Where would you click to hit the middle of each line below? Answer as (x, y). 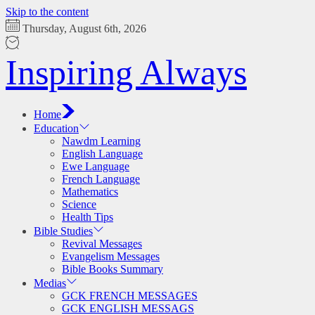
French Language (101, 179)
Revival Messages (102, 244)
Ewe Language (96, 166)
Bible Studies (63, 231)
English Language (102, 154)
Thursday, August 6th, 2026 (83, 28)
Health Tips (88, 217)
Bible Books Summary (112, 269)
